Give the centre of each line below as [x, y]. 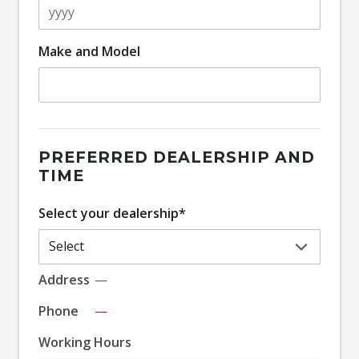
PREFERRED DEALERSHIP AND [177, 157]
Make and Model [89, 51]
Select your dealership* [112, 213]
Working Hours [85, 342]
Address [64, 279]
